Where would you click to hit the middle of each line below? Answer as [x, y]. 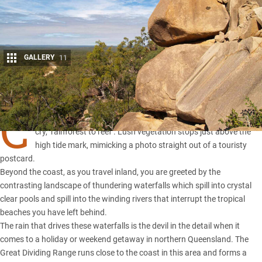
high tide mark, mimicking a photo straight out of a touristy [141, 145]
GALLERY [39, 58]
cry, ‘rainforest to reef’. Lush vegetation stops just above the [143, 132]
